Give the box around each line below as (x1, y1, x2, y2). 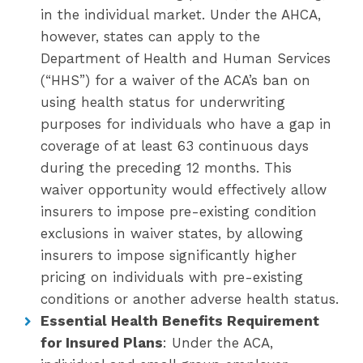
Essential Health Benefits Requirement (41, 313, 319, 329)
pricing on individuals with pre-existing (41, 269, 303, 285)
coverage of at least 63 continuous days (41, 138, 309, 154)
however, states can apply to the (41, 28, 260, 45)
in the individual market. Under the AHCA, (41, 6, 321, 23)
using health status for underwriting (41, 94, 285, 110)
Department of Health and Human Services (41, 50, 331, 66)
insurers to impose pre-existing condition (41, 203, 317, 220)
